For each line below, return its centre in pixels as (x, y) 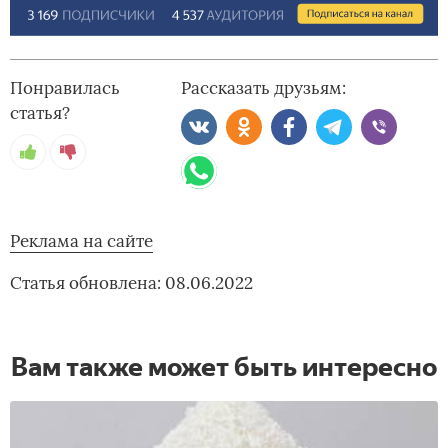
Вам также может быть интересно (224, 366)
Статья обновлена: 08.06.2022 (131, 282)
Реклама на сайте (81, 240)
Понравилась (65, 87)
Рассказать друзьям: (264, 87)
